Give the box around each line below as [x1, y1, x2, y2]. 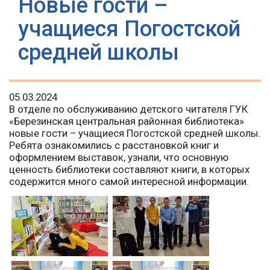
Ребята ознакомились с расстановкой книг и [9, 139, 219, 152]
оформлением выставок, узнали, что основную [9, 151, 228, 164]
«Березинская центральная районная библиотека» [9, 115, 244, 128]
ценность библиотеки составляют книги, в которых [9, 163, 250, 176]
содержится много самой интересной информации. [9, 175, 251, 188]
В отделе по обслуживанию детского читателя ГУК [9, 103, 248, 116]
